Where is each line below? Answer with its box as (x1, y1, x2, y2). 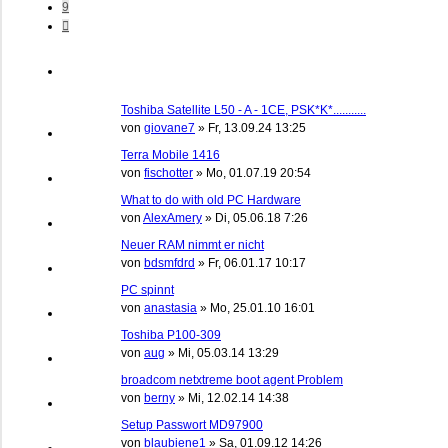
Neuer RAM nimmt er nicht (121, 237, 264, 252)
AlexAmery (143, 210, 202, 225)
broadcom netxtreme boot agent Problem (121, 372, 343, 387)
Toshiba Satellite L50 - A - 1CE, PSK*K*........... (121, 102, 366, 117)
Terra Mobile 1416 (121, 147, 220, 162)
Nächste (68, 17, 113, 32)
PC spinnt (121, 282, 174, 297)
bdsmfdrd (144, 255, 195, 270)
